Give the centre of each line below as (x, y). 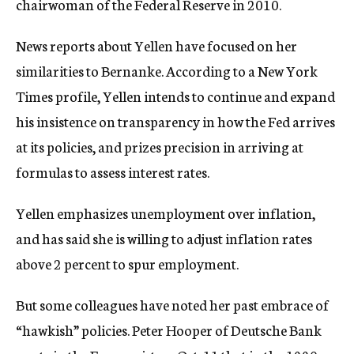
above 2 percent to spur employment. (127, 263)
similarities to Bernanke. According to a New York (167, 70)
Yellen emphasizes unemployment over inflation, (166, 213)
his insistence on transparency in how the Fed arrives (175, 121)
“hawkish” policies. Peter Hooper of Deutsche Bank (169, 330)
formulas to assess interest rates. (113, 171)
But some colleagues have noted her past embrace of (172, 304)
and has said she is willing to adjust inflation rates (164, 238)
